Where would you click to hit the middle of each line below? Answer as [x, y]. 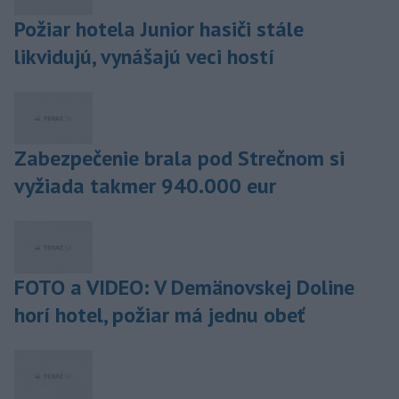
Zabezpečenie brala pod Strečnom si [179, 158]
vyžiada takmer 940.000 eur [145, 185]
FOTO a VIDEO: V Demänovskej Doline [184, 287]
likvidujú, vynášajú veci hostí [144, 56]
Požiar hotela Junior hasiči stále [159, 28]
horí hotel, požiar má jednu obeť [160, 314]
